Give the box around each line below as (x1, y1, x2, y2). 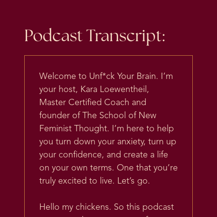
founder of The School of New (39, 111, 156, 121)
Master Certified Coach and (39, 98, 146, 108)
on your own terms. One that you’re (39, 164, 178, 173)
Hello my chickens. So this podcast (39, 203, 174, 212)
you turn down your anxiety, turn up (39, 138, 176, 147)
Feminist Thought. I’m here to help (39, 124, 174, 134)
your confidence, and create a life (39, 151, 168, 160)
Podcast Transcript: (24, 28, 165, 46)
